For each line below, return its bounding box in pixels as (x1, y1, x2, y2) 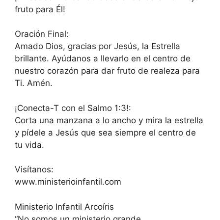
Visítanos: (15, 165, 54, 175)
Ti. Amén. (15, 78, 53, 88)
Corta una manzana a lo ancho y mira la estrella (15, 115, 203, 125)
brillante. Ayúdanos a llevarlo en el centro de (15, 54, 191, 64)
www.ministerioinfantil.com (15, 177, 121, 187)
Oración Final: (15, 29, 69, 39)
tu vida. (15, 139, 44, 150)
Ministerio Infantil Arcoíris (15, 201, 114, 212)
